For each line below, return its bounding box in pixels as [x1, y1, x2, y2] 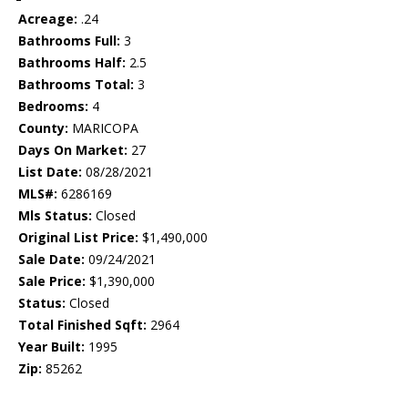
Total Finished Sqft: [18, 316, 147, 334]
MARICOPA [68, 119, 138, 138]
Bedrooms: [18, 97, 88, 116]
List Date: [18, 163, 82, 181]
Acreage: [18, 10, 77, 28]
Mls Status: [18, 207, 92, 225]
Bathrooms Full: [18, 32, 120, 50]
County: [18, 119, 68, 138]
